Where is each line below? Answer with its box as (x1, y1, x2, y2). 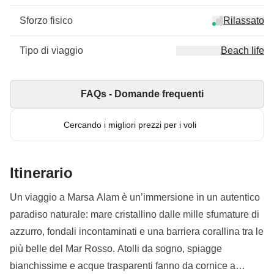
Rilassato (223, 15, 264, 26)
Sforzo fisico (20, 15, 73, 26)
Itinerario (10, 165, 73, 181)
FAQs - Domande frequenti (80, 89, 204, 99)
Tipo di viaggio (20, 45, 83, 56)
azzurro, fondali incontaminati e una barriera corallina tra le (10, 226, 264, 237)
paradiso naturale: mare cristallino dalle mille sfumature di (10, 209, 259, 220)
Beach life (221, 45, 264, 56)
